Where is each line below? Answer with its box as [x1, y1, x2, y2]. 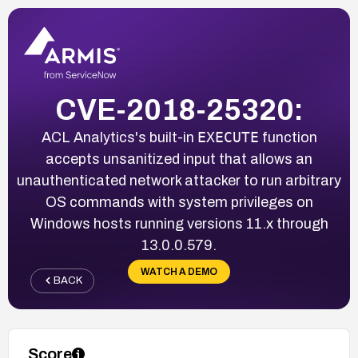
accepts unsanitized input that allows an [46, 150, 312, 167]
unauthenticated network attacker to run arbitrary [17, 172, 341, 189]
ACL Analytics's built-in [41, 129, 197, 145]
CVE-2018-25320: [54, 93, 304, 126]
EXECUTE [197, 128, 259, 145]
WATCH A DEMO [141, 265, 217, 277]
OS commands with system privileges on [45, 193, 313, 210]
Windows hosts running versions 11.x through [30, 215, 328, 232]
